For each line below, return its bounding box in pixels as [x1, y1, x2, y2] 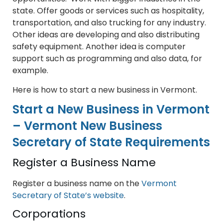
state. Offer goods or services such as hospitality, [12, 5, 204, 17]
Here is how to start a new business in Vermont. [12, 84, 197, 96]
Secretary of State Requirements [12, 134, 210, 151]
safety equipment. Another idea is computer [12, 41, 186, 53]
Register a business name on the [12, 178, 141, 190]
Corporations [12, 206, 86, 222]
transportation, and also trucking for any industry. [12, 17, 206, 29]
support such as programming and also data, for [12, 53, 202, 65]
